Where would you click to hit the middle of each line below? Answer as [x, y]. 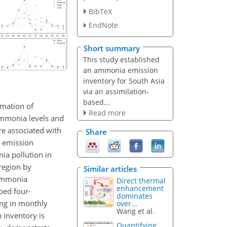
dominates [135, 196]
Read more [107, 112]
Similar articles [110, 168]
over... [127, 203]
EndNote [103, 25]
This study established [121, 59]
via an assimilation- [116, 91]
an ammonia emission [120, 70]
